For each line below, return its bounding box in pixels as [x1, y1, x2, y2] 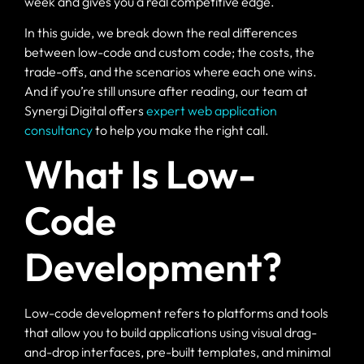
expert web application [146, 102, 277, 119]
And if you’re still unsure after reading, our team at [24, 83, 308, 100]
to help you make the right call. [93, 122, 269, 139]
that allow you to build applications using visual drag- [24, 324, 317, 341]
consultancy [24, 122, 93, 139]
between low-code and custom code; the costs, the [24, 44, 314, 61]
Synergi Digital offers [24, 102, 146, 119]
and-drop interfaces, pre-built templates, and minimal [24, 344, 331, 361]
